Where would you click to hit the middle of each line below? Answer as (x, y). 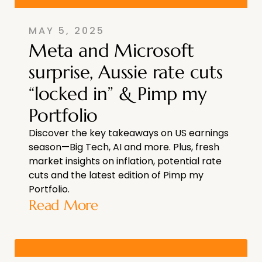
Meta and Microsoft (111, 50)
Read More (63, 205)
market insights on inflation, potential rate (125, 161)
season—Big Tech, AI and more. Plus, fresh (124, 147)
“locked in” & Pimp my (118, 93)
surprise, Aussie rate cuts (126, 72)
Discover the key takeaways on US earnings (129, 133)
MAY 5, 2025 (67, 30)
